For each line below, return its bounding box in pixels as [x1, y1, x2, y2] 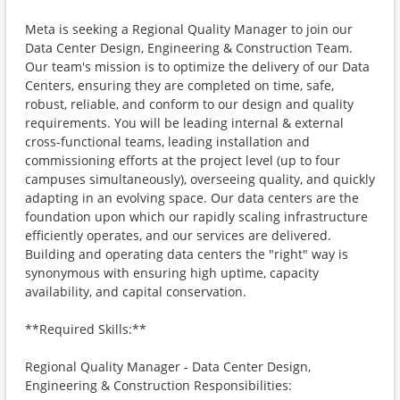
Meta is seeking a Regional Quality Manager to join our [25, 21, 353, 37]
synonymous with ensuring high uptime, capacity [25, 264, 319, 281]
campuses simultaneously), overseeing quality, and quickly [25, 171, 375, 187]
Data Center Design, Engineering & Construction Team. [25, 39, 353, 56]
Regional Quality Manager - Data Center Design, [25, 358, 311, 375]
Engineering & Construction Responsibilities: [25, 377, 292, 394]
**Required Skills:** [25, 321, 146, 337]
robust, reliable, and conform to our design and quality [25, 96, 354, 112]
